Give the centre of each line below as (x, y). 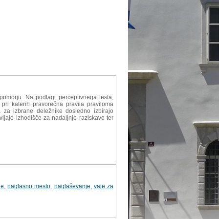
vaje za (103, 186)
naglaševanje (72, 186)
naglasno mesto (29, 186)
